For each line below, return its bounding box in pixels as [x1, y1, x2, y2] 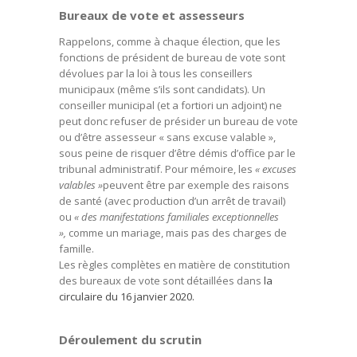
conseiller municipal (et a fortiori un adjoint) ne [59, 98, 282, 112]
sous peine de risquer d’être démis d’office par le [59, 146, 296, 160]
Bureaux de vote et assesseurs [59, 7, 245, 23]
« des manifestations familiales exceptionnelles [74, 210, 279, 224]
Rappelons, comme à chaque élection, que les [59, 34, 280, 49]
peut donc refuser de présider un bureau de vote [59, 114, 298, 128]
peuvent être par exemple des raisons [103, 178, 289, 192]
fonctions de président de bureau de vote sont [59, 50, 285, 65]
